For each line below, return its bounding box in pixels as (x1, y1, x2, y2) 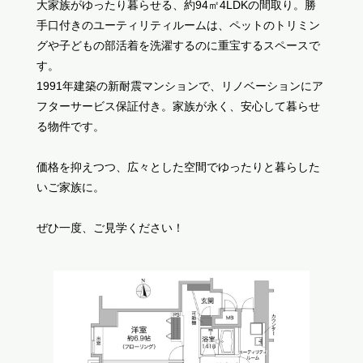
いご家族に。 (36, 180, 105, 194)
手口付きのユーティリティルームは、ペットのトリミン (36, 18, 320, 32)
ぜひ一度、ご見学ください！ (36, 220, 184, 234)
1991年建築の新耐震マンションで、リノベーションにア (36, 79, 323, 92)
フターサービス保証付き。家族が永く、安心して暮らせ (36, 99, 320, 113)
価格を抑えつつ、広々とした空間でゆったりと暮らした (36, 160, 320, 173)
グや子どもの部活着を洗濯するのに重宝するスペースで (36, 38, 320, 52)
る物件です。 (36, 119, 105, 133)
